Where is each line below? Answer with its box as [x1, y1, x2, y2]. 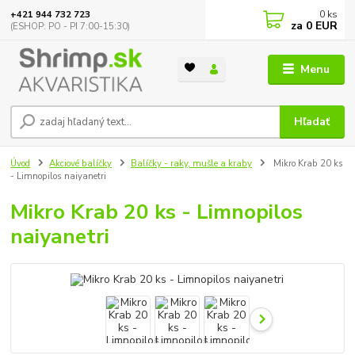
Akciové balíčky [49, 158, 112, 170]
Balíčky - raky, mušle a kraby [130, 158, 252, 170]
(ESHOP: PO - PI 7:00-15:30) [10, 20, 131, 32]
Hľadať [294, 114, 330, 130]
